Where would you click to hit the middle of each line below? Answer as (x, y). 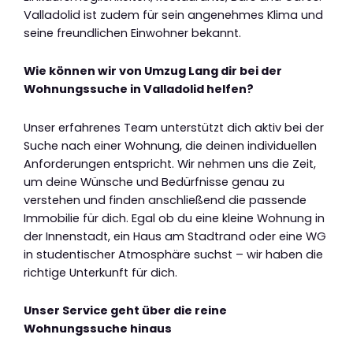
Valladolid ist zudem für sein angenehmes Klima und (173, 15)
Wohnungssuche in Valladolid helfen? (139, 89)
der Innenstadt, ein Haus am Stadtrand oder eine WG (175, 236)
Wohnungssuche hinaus (98, 329)
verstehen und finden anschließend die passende (165, 200)
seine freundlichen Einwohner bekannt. (132, 33)
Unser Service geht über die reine (125, 311)
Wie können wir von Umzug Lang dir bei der (153, 71)
